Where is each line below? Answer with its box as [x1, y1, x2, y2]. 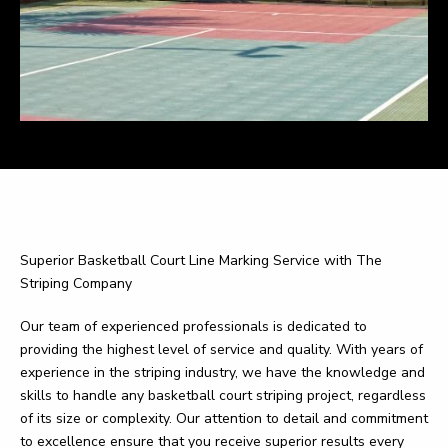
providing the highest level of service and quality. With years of [20, 340, 423, 359]
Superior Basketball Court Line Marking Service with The [20, 251, 382, 270]
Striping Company [20, 274, 132, 293]
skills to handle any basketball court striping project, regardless [20, 386, 426, 405]
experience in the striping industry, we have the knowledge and [20, 363, 425, 382]
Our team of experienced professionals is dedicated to [20, 317, 367, 336]
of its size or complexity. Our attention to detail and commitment [20, 409, 428, 428]
